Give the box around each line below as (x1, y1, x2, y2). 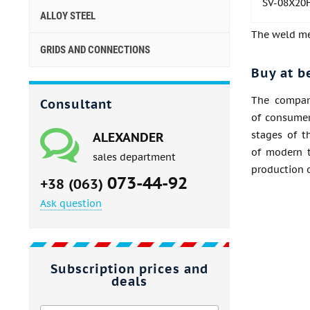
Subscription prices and (51, 261, 208, 277)
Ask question (40, 197, 102, 210)
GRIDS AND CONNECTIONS (40, 44, 150, 56)
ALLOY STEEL (40, 10, 95, 22)
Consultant (40, 96, 112, 112)
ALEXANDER (93, 129, 164, 145)
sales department (93, 151, 176, 163)
